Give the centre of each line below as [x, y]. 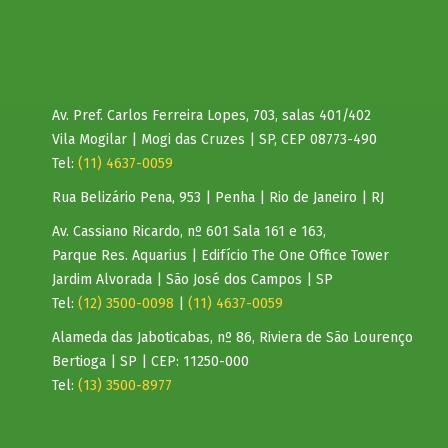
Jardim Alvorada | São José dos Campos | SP [193, 279]
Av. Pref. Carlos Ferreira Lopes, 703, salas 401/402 [212, 115]
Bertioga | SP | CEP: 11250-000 [151, 361]
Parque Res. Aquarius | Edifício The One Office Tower [221, 255]
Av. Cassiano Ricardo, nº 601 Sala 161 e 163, [189, 231]
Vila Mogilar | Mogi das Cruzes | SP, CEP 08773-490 [215, 139]
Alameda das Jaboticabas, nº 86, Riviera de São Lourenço [233, 337]
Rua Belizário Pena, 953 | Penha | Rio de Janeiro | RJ [218, 197]
